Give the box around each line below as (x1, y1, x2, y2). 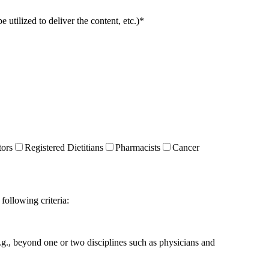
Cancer (172, 142, 199, 153)
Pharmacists (115, 142, 160, 153)
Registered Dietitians (25, 142, 103, 153)
